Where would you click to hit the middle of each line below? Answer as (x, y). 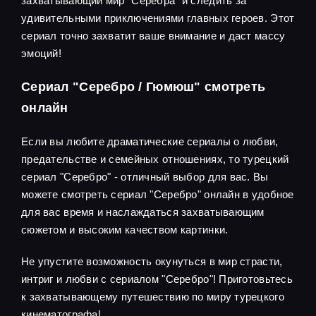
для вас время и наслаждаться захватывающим (143, 212)
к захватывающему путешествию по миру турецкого (153, 296)
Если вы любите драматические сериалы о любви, (150, 141)
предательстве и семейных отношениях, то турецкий (155, 159)
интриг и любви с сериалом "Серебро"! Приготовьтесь (157, 279)
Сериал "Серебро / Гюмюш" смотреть (144, 86)
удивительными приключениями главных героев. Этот (158, 18)
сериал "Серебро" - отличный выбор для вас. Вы (145, 176)
